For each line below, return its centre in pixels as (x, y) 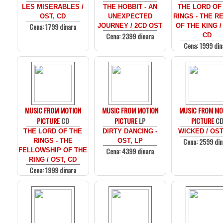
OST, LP (130, 141)
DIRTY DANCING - (130, 131)
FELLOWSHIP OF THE (53, 150)
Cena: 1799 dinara (53, 27)
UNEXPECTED (130, 16)
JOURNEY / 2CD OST (130, 26)
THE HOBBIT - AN (130, 7)
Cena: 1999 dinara (53, 170)
